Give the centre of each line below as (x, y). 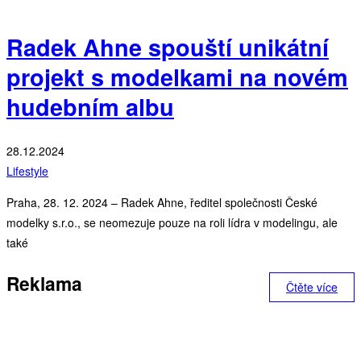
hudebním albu (90, 106)
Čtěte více (312, 286)
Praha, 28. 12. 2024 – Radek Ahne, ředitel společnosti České (162, 202)
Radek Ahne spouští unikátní (168, 47)
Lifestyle (27, 170)
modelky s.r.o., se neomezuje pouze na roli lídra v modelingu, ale (172, 222)
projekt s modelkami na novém (177, 77)
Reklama (44, 283)
